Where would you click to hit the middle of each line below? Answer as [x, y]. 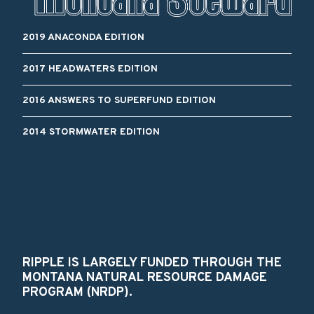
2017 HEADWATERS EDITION [90, 69]
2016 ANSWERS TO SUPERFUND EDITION [119, 100]
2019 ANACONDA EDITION [83, 37]
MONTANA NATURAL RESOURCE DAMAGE [145, 278]
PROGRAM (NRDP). [77, 292]
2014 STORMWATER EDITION [91, 132]
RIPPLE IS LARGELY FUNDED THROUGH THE [152, 263]
